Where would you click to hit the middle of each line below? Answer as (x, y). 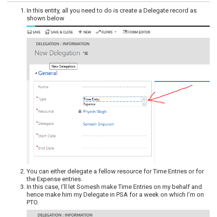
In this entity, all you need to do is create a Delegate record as (112, 11)
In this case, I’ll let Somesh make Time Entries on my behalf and (114, 186)
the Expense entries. (54, 179)
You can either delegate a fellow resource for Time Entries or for (115, 171)
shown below (46, 18)
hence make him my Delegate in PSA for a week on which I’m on (115, 194)
